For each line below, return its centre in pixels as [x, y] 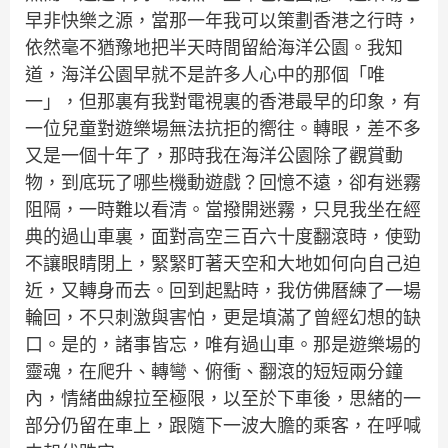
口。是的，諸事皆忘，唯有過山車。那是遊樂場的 [223, 345]
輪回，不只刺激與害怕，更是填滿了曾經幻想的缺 [223, 318]
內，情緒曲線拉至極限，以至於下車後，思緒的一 [223, 399]
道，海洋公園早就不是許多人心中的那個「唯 [205, 75]
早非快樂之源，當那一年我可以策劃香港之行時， [223, 21]
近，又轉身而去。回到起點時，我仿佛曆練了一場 [223, 291]
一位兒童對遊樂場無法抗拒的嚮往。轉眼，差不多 [223, 129]
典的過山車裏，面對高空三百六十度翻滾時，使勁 [223, 237]
